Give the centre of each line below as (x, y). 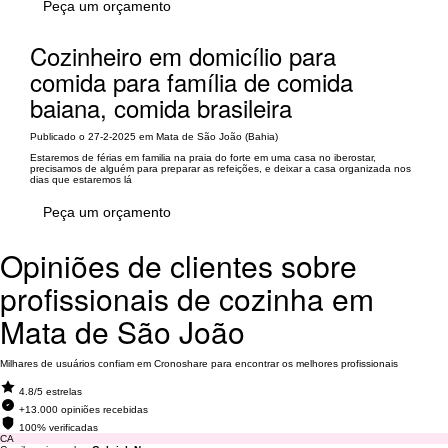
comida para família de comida (191, 81)
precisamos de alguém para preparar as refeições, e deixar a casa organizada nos (220, 168)
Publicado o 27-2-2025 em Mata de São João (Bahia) (154, 136)
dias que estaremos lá (81, 179)
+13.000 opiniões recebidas (83, 409)
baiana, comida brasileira (161, 107)
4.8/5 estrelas (50, 391)
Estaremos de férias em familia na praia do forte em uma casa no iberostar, (203, 157)
